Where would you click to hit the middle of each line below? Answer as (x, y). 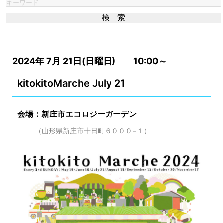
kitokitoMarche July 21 (71, 83)
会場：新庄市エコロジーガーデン (77, 114)
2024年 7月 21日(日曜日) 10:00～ (90, 61)
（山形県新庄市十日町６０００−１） (93, 130)
